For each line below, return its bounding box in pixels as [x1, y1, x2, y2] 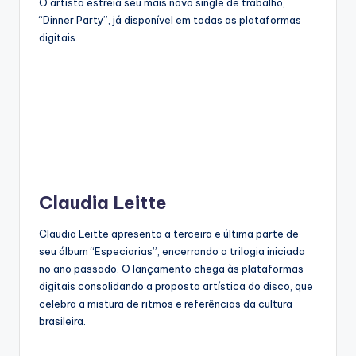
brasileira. [39, 315, 86, 328]
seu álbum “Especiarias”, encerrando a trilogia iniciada [39, 245, 305, 258]
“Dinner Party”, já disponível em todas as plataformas [39, 14, 301, 27]
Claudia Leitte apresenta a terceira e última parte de [39, 227, 299, 241]
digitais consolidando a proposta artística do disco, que [39, 280, 313, 293]
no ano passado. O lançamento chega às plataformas [39, 262, 304, 276]
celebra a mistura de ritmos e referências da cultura [39, 297, 292, 311]
